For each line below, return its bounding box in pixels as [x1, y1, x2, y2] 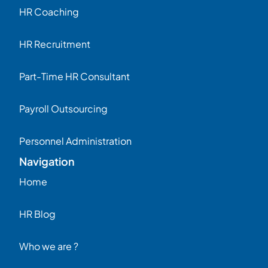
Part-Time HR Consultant [19, 69, 130, 83]
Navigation [19, 154, 75, 168]
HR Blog [19, 207, 56, 220]
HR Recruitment [19, 37, 90, 50]
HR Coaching [19, 5, 79, 18]
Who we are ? [19, 239, 78, 252]
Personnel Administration [19, 134, 132, 147]
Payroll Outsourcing [19, 102, 108, 115]
